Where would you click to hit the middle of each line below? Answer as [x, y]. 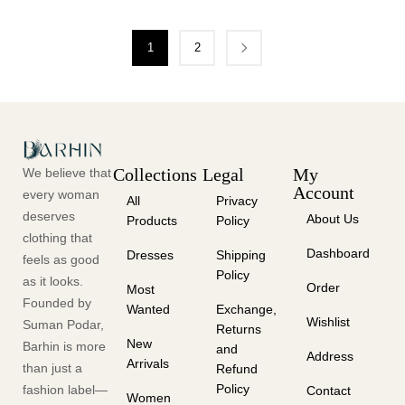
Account [323, 192]
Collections [155, 174]
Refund [237, 368]
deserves [49, 217]
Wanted [148, 309]
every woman [61, 195]
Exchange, [246, 309]
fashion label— [65, 390]
